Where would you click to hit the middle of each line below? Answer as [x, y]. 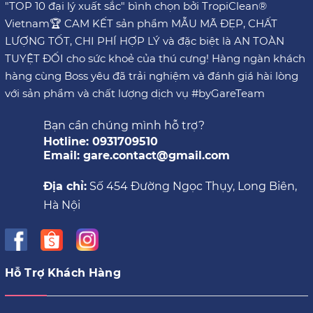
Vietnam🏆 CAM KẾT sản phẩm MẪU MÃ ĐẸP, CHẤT [141, 24]
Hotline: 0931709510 [101, 142]
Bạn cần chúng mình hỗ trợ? [124, 126]
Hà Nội [62, 205]
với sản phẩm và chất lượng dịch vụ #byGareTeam [135, 94]
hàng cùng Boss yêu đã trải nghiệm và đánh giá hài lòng [152, 76]
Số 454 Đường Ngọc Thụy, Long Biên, [192, 187]
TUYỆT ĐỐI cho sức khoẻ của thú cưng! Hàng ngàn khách [155, 59]
